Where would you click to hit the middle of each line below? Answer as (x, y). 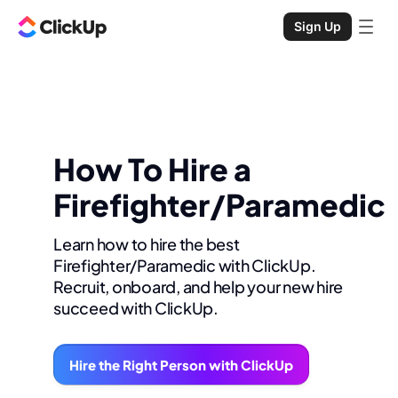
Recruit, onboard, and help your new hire (198, 287)
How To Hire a (152, 170)
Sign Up (318, 26)
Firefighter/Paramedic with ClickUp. (185, 266)
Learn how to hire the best (147, 244)
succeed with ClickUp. (136, 308)
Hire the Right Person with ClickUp (181, 365)
